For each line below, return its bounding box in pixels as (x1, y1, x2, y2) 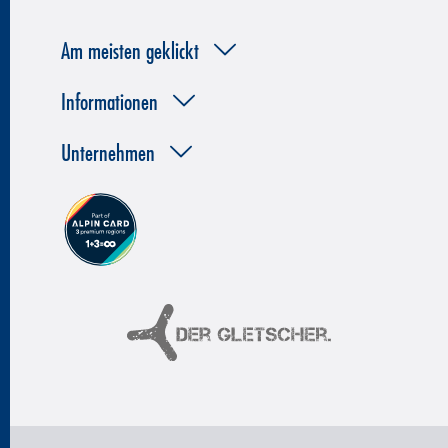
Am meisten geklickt (61, 37, 200, 64)
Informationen (61, 88, 159, 115)
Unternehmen (61, 139, 156, 166)
